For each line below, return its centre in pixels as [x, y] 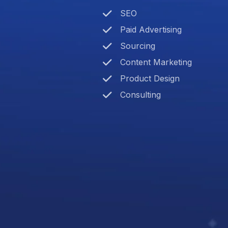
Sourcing [138, 46]
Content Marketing [156, 62]
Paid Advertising [151, 30]
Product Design [150, 79]
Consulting [140, 95]
